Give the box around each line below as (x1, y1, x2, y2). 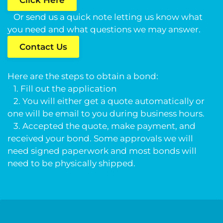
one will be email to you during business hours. (7, 109, 205, 118)
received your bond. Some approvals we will (7, 133, 193, 143)
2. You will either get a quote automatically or (7, 96, 205, 106)
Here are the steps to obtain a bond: (7, 71, 160, 81)
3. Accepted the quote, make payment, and (7, 121, 196, 131)
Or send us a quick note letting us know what (7, 12, 203, 22)
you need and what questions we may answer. (7, 24, 201, 34)
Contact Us (19, 42, 67, 52)
